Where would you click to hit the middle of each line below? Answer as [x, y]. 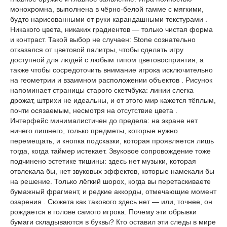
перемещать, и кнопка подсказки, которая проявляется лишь [112, 141]
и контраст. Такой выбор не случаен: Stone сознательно [103, 40]
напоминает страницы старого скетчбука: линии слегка [102, 90]
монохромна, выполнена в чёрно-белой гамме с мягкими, [107, 9]
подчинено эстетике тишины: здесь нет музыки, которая [103, 161]
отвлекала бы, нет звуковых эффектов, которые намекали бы [112, 171]
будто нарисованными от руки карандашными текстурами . [109, 19]
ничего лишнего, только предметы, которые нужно [94, 131]
